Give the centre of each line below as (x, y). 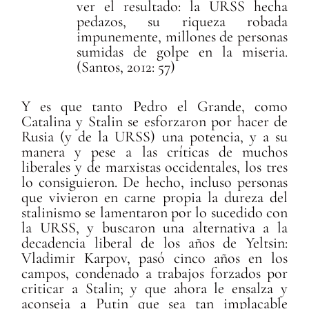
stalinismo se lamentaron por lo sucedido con (154, 213)
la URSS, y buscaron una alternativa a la (154, 228)
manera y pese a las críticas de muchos (154, 152)
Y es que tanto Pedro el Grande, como (154, 107)
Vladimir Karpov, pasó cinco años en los (154, 258)
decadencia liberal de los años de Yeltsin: (154, 243)
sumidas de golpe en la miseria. (182, 51)
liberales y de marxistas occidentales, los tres (154, 167)
